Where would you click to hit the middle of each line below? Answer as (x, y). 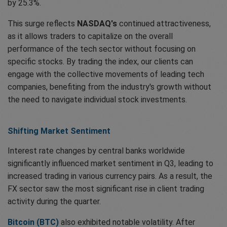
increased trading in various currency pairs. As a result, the (110, 176)
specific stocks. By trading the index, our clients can (100, 62)
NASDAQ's (97, 24)
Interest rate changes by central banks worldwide (96, 151)
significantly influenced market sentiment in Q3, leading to (110, 164)
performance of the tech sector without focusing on (102, 49)
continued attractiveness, (164, 24)
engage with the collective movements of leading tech (106, 74)
